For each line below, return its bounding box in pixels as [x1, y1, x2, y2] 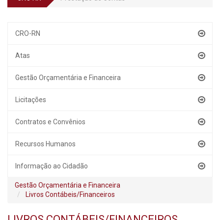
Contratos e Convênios [15, 118, 85, 126]
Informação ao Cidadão [15, 162, 88, 170]
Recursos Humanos [15, 140, 76, 148]
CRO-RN [15, 29, 40, 37]
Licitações [15, 96, 46, 104]
